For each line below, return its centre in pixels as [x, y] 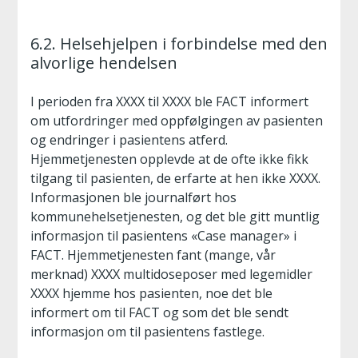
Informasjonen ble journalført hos [133, 197]
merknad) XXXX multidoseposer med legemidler [171, 274]
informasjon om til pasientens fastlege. [147, 332]
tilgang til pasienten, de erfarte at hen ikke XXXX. [175, 178]
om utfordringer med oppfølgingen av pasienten [177, 121]
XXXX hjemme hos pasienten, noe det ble [151, 293]
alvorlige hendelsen [104, 63]
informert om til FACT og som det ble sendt [159, 312]
